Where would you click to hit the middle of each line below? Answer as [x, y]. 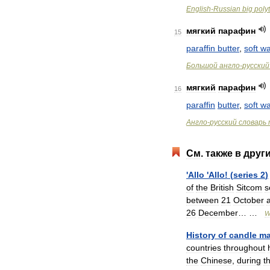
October [249, 200]
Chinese [216, 260]
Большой [202, 66]
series [246, 175]
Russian [227, 9]
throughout [244, 248]
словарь [253, 122]
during [249, 260]
